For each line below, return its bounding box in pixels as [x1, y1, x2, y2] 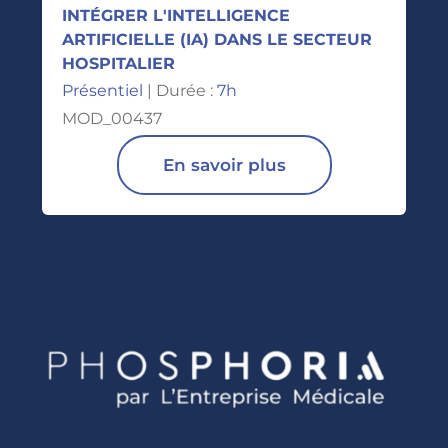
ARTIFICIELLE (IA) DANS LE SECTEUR [62, 30, 372, 50]
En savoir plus [162, 154, 286, 175]
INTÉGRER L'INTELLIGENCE [62, 6, 290, 26]
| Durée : [143, 81, 217, 101]
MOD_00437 [62, 109, 162, 129]
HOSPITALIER [62, 54, 175, 74]
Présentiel [62, 81, 143, 101]
